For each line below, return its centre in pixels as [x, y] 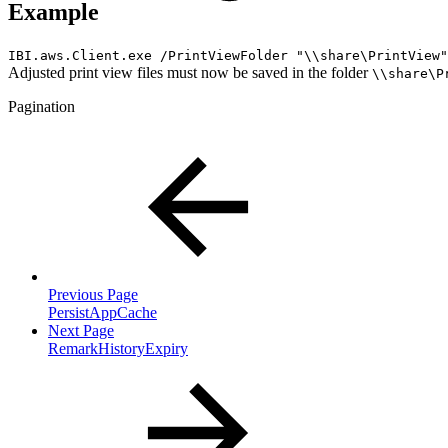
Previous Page [93, 295]
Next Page [81, 331]
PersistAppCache [102, 313]
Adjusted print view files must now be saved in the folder [190, 73]
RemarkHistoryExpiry [118, 349]
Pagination [41, 107]
